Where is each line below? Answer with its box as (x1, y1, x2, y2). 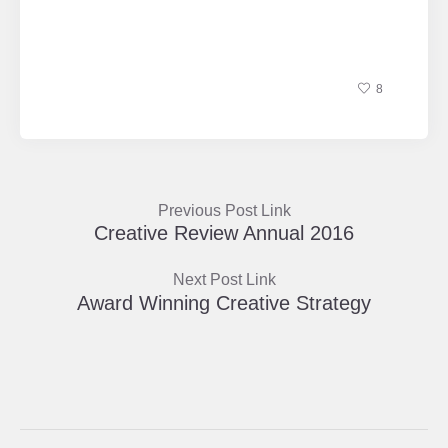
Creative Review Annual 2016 (94, 221, 354, 244)
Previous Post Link (157, 201, 291, 219)
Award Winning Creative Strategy (77, 291, 371, 314)
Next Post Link (172, 270, 276, 288)
